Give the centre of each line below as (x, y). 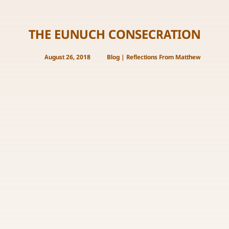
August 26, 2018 (68, 58)
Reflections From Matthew (164, 58)
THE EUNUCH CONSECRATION (114, 35)
